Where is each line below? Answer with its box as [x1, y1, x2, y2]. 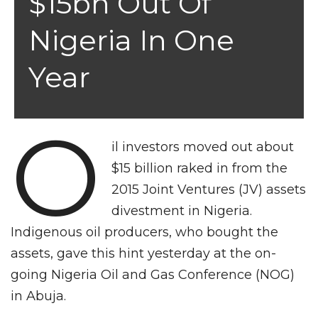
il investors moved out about [111, 138, 295, 155]
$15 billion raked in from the [111, 160, 288, 176]
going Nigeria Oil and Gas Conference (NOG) [11, 266, 295, 283]
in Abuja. [11, 287, 66, 304]
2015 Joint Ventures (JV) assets [111, 181, 307, 197]
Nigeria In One [28, 22, 234, 57]
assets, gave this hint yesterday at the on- [11, 245, 276, 261]
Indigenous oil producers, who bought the [11, 224, 278, 240]
